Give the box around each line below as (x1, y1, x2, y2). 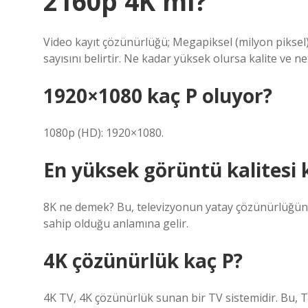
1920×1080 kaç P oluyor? (43, 82, 272, 109)
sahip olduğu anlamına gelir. (43, 216, 188, 231)
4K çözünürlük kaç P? (43, 247, 243, 274)
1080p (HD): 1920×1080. (43, 125, 164, 140)
